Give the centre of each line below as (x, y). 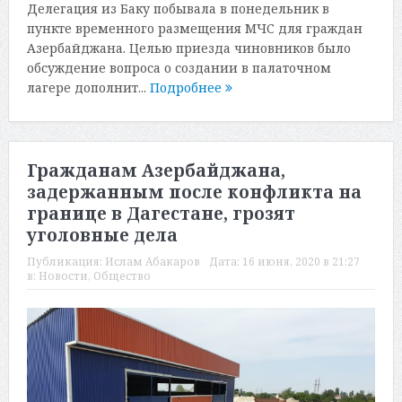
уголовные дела (102, 236)
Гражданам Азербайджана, (156, 171)
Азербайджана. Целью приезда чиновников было (188, 48)
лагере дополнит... (88, 87)
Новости (63, 276)
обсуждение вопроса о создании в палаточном (179, 67)
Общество (122, 276)
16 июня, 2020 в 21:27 (301, 262)
